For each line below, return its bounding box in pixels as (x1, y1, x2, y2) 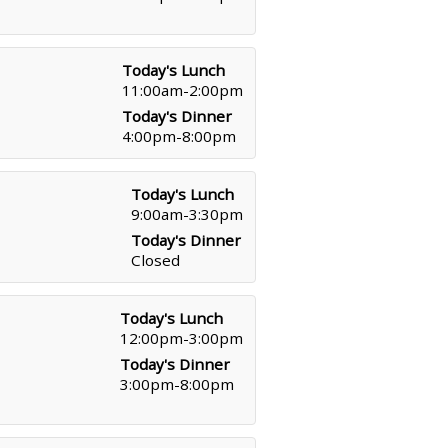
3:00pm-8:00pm (120, 374, 234, 394)
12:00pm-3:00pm (120, 328, 243, 348)
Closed (131, 250, 180, 270)
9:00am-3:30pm (131, 204, 243, 224)
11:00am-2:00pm (122, 80, 243, 100)
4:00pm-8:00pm (122, 126, 236, 146)
